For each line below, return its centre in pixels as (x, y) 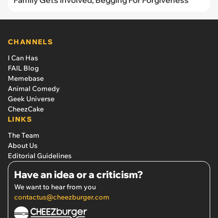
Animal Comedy (34, 89)
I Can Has (23, 58)
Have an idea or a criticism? (79, 175)
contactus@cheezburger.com (62, 197)
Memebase (26, 79)
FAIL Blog (23, 68)
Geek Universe (31, 99)
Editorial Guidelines (40, 156)
